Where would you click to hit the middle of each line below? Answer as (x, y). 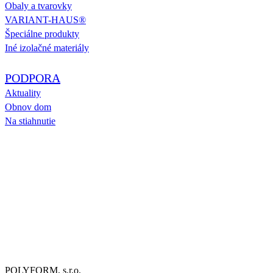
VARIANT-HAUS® (45, 19)
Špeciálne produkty (42, 34)
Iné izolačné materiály (47, 48)
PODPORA (33, 78)
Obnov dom (28, 107)
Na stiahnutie (30, 121)
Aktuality (23, 93)
